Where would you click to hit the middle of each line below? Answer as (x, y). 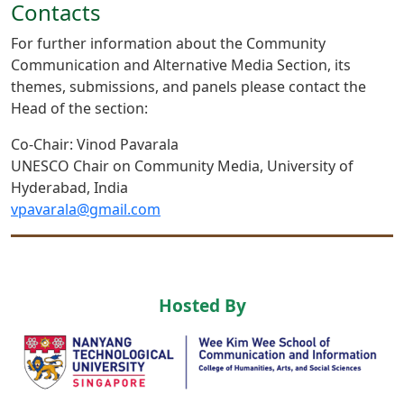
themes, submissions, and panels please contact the (188, 87)
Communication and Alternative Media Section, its (181, 65)
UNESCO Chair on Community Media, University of (182, 166)
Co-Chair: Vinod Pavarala (98, 144)
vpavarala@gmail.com (86, 209)
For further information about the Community (168, 43)
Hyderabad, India (75, 188)
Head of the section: (83, 108)
